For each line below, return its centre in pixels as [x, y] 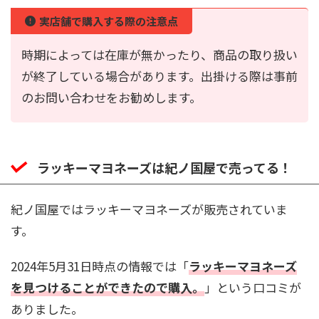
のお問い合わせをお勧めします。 [111, 97]
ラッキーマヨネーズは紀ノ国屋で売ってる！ [164, 167]
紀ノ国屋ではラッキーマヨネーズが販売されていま [149, 209]
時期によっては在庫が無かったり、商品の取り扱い [159, 54]
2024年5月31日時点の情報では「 [100, 266]
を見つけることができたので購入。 [108, 287]
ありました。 [47, 308]
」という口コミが [253, 287]
